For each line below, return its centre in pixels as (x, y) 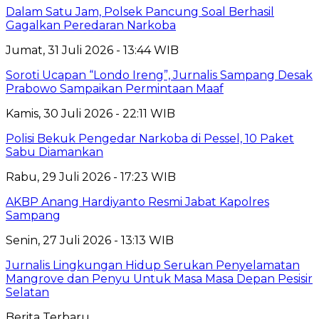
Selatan (27, 292)
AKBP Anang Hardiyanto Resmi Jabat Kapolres (137, 202)
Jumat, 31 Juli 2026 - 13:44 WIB (92, 50)
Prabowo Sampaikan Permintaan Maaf (115, 88)
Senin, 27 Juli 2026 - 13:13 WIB (90, 240)
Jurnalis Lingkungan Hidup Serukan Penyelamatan (153, 265)
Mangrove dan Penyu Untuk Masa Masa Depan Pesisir (159, 278)
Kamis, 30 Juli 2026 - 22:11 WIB (90, 113)
